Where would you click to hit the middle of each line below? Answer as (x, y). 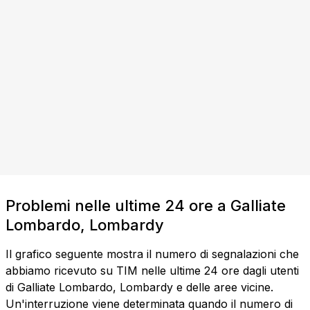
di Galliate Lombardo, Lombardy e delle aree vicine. (139, 288)
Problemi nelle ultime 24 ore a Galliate (146, 206)
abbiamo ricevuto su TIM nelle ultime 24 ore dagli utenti (152, 271)
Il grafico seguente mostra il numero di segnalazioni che (152, 254)
